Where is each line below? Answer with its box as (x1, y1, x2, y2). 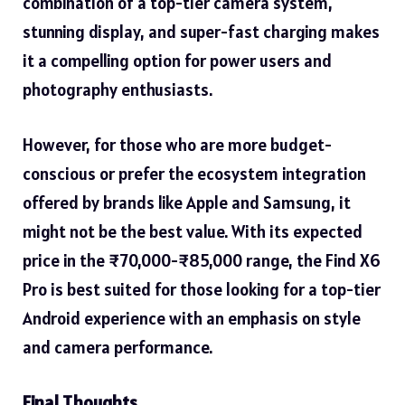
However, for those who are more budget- (23, 133, 332, 155)
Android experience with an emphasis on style (23, 306, 361, 329)
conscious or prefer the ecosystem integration (23, 162, 366, 184)
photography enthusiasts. (23, 79, 212, 101)
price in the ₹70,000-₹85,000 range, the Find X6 (23, 249, 381, 271)
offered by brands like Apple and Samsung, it (23, 191, 351, 213)
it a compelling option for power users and (23, 50, 332, 72)
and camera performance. (23, 335, 212, 358)
